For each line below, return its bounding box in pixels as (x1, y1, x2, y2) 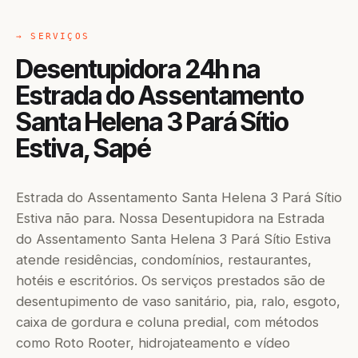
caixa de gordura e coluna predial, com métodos (16, 314, 319, 330)
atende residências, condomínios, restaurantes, (16, 252, 312, 268)
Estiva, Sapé (16, 133, 152, 164)
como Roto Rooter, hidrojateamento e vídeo (16, 335, 290, 351)
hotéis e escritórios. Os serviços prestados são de (16, 272, 325, 288)
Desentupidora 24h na (16, 54, 260, 85)
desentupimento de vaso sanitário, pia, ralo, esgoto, (16, 293, 340, 309)
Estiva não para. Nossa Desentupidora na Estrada (16, 210, 324, 226)
